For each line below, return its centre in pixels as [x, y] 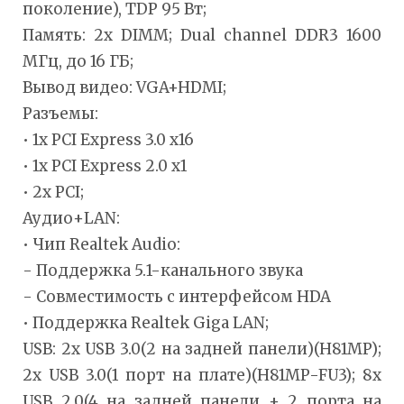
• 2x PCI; [53, 192]
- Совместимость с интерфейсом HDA [177, 296]
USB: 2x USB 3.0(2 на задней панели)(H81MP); [202, 349]
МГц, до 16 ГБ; [78, 61]
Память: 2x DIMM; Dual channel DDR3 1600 [202, 35]
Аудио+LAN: [71, 218]
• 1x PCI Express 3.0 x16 [108, 139]
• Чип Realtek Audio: [101, 244]
